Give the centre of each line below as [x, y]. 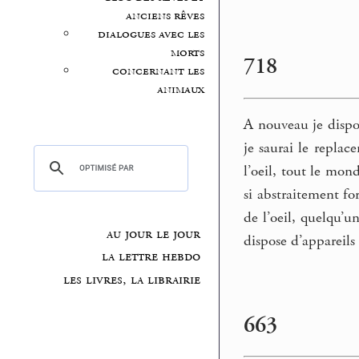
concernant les [158, 71]
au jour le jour [153, 234]
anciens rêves [165, 16]
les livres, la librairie [131, 280]
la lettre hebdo [151, 257]
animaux [180, 90]
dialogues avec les [151, 34]
